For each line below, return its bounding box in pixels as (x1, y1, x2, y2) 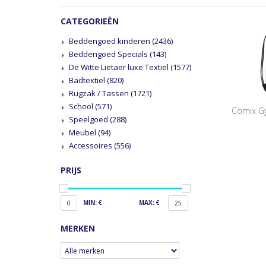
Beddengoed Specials (69, 49, 150, 59)
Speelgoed (69, 114, 110, 125)
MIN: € (83, 198, 102, 207)
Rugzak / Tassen (69, 88, 131, 99)
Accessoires (69, 140, 114, 151)
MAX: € (138, 198, 160, 207)
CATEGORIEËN (61, 15, 119, 27)
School (69, 101, 95, 112)
